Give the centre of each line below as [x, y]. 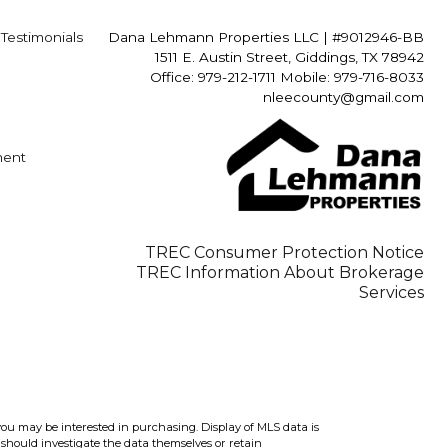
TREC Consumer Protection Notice [284, 252]
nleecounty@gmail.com [343, 97]
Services [391, 292]
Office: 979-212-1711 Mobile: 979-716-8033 [287, 77]
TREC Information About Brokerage [280, 272]
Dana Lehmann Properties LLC [215, 37]
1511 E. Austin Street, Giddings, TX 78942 [289, 57]
